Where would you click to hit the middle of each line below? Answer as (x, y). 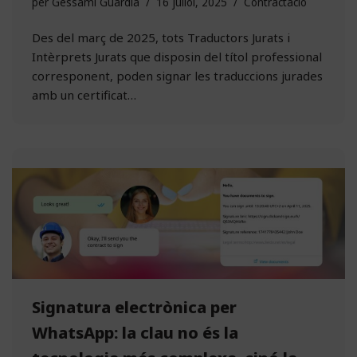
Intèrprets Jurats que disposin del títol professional (177, 56)
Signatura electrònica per (134, 307)
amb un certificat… (86, 94)
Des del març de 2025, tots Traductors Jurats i (161, 37)
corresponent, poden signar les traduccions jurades (177, 75)
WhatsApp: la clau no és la (135, 332)
